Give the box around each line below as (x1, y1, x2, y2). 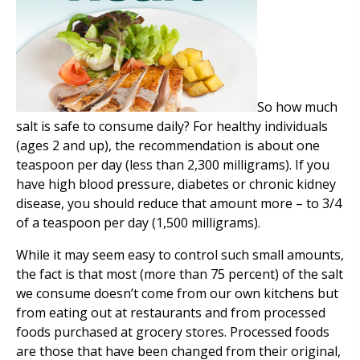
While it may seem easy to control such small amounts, (16, 246, 344, 264)
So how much (257, 98, 337, 117)
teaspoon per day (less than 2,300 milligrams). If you (16, 156, 329, 174)
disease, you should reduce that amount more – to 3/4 (16, 194, 342, 213)
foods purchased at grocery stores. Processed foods (16, 323, 329, 342)
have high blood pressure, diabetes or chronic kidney (16, 175, 336, 194)
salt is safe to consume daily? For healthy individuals (16, 117, 328, 136)
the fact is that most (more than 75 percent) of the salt (16, 265, 343, 284)
